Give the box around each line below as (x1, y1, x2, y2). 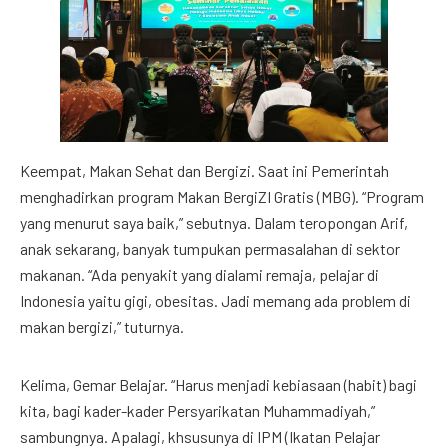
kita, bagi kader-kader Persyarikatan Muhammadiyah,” (20, 401, 375, 420)
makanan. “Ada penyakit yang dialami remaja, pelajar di (20, 265, 379, 284)
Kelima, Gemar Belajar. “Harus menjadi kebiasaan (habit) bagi (20, 375, 417, 394)
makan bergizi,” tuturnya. (20, 317, 184, 336)
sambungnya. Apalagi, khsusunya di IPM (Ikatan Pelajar (20, 427, 380, 446)
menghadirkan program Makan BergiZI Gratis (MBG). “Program (20, 187, 424, 206)
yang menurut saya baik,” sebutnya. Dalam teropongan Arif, (20, 213, 408, 232)
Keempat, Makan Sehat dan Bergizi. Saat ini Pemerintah (20, 161, 389, 180)
